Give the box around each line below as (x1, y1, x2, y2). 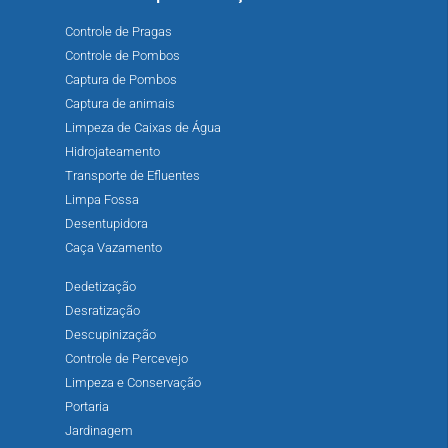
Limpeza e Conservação (65, 375, 201, 391)
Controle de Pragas (65, 24, 172, 40)
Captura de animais (65, 96, 175, 112)
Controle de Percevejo (65, 351, 188, 367)
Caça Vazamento (65, 240, 162, 256)
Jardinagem (65, 423, 133, 439)
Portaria (65, 399, 109, 415)
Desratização (65, 303, 140, 319)
